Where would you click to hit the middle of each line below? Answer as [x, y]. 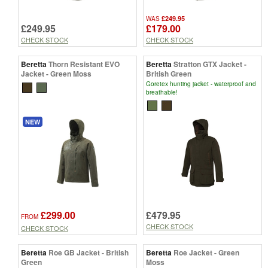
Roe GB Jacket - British [89, 252]
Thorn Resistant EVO [84, 64]
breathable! [162, 92]
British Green [169, 73]
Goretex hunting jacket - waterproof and [201, 83]
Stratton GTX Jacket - [210, 64]
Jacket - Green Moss [56, 73]
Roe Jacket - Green [206, 252]
